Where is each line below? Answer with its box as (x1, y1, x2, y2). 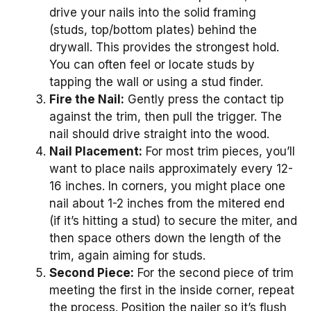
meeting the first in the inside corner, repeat (49, 283, 294, 297)
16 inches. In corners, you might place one (49, 178, 285, 193)
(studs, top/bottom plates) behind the (49, 22, 257, 37)
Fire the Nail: (49, 92, 124, 106)
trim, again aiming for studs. (49, 248, 205, 262)
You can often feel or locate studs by (49, 57, 255, 72)
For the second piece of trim (134, 265, 294, 280)
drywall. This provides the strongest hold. (49, 40, 279, 54)
